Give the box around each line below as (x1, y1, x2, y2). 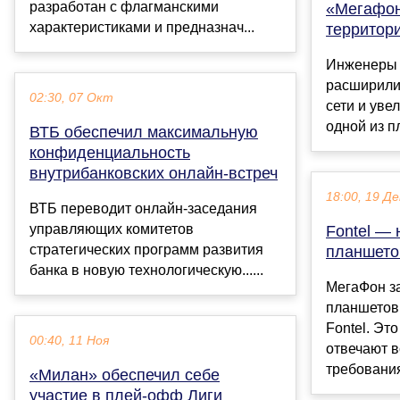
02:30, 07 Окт (29, 91, 113, 105)
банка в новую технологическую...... (29, 262, 263, 279)
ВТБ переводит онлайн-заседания (29, 201, 257, 217)
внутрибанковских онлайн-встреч (29, 164, 278, 183)
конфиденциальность (29, 144, 190, 162)
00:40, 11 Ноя (29, 334, 109, 348)
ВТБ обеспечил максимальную (29, 123, 258, 142)
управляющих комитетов (29, 221, 194, 237)
